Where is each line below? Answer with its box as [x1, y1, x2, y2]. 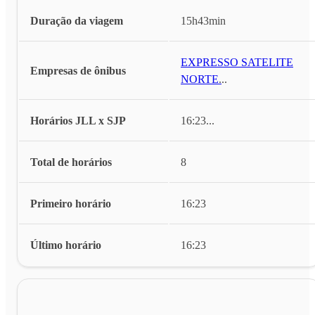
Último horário [30, 239, 101, 252]
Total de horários [30, 156, 112, 169]
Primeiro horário [30, 198, 111, 210]
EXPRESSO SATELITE [181, 56, 293, 69]
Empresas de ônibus [30, 65, 126, 77]
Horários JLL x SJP [30, 115, 126, 127]
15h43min [181, 15, 226, 27]
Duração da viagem [30, 15, 123, 27]
